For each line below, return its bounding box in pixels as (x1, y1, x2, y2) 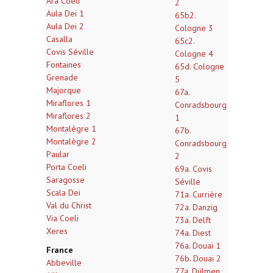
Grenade (46, 72, 78, 83)
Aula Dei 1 (46, 8, 84, 19)
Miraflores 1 (46, 97, 91, 108)
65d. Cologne (175, 61, 224, 72)
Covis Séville (46, 46, 94, 57)
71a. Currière (175, 189, 222, 200)
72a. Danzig (175, 202, 218, 213)
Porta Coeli (46, 161, 87, 172)
